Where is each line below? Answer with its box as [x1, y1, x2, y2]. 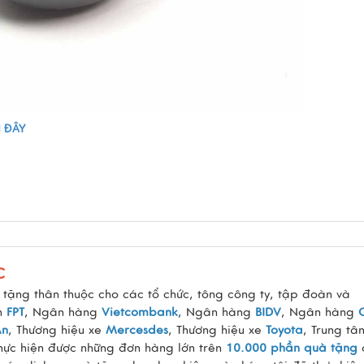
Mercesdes [106, 323, 168, 337]
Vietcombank [102, 305, 178, 319]
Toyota [266, 323, 303, 337]
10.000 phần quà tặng [226, 340, 357, 355]
